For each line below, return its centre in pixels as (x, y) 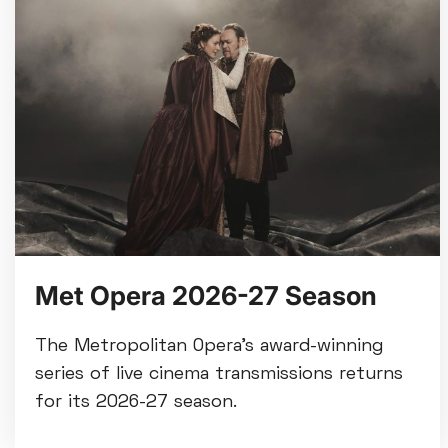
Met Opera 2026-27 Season (206, 295)
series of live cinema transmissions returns (219, 374)
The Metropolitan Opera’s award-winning (209, 346)
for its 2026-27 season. (136, 402)
